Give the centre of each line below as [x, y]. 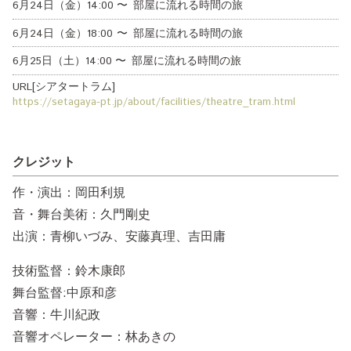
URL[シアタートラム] [64, 87]
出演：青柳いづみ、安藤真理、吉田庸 [119, 237]
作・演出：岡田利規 [69, 193]
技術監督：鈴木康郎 [69, 271]
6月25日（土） [49, 62]
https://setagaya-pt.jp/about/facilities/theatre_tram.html [154, 101]
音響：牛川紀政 [56, 315]
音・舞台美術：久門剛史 [81, 215]
